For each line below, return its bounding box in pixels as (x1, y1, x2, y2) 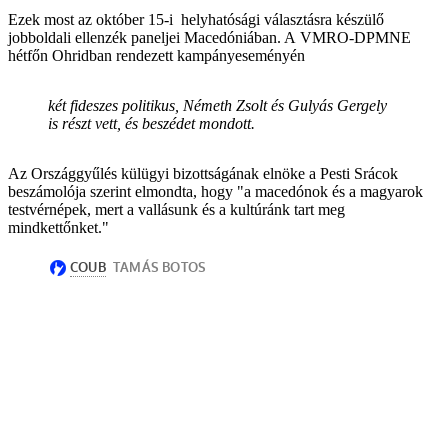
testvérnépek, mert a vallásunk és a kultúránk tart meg (8, 200, 345, 218)
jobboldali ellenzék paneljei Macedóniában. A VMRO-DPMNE (8, 28, 411, 46)
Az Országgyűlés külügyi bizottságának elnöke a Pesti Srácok (8, 164, 398, 182)
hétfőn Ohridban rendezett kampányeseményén (8, 46, 309, 64)
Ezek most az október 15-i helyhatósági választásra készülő (8, 10, 384, 28)
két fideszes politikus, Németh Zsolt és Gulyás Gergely (48, 96, 387, 114)
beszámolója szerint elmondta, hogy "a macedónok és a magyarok (8, 182, 423, 200)
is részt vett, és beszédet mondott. (48, 114, 259, 132)
